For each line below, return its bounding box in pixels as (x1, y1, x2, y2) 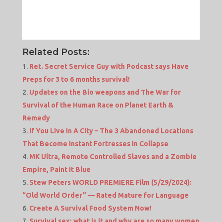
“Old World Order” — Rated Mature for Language (22, 191, 189, 200)
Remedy (22, 114, 50, 122)
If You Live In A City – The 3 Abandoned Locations (29, 127, 193, 135)
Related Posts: (22, 47, 90, 57)
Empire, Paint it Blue (22, 166, 91, 174)
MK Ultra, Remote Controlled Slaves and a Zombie (29, 153, 197, 161)
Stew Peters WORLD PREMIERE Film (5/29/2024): (29, 178, 192, 187)
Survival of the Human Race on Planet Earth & (22, 101, 173, 110)
